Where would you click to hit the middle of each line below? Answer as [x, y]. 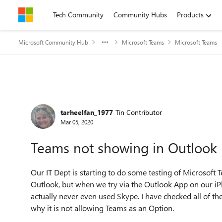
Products [190, 15]
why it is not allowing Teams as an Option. [103, 208]
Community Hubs [140, 15]
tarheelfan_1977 [87, 112]
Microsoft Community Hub [53, 42]
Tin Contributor [139, 112]
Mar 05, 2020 [77, 122]
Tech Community [78, 15]
